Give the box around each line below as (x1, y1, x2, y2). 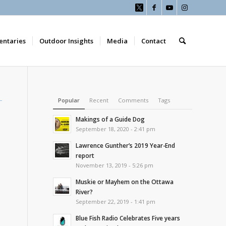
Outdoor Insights (39, 36, 93, 45)
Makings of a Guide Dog (76, 115, 145, 123)
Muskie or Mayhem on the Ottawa (76, 178, 174, 186)
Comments (118, 96, 149, 104)
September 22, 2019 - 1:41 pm (76, 198, 156, 205)
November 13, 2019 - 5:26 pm (76, 161, 154, 169)
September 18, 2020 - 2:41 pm (76, 125, 156, 133)
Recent (89, 96, 109, 104)
